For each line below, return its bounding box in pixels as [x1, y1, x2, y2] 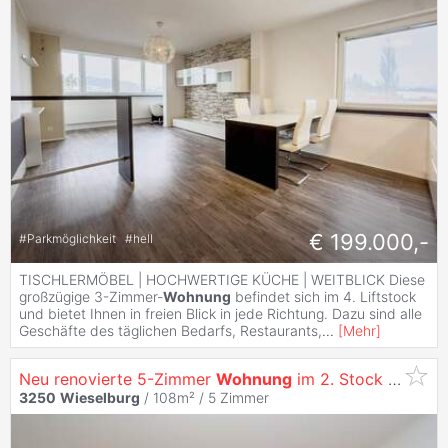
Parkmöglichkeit [27, 231, 119, 247]
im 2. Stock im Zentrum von [292, 368, 388, 389]
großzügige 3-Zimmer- [19, 287, 163, 305]
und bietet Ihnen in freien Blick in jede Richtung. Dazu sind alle [19, 304, 422, 322]
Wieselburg [60, 388, 140, 406]
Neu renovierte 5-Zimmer [19, 368, 216, 389]
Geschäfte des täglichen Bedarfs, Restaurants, [19, 321, 322, 339]
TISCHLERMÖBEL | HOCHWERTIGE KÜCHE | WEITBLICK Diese [19, 270, 425, 288]
